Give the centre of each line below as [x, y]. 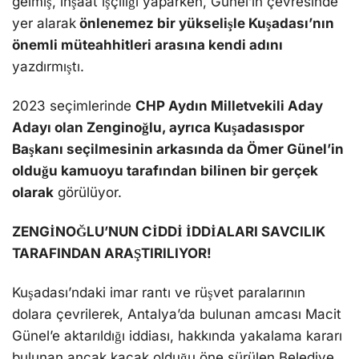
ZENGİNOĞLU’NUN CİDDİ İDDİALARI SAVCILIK [169, 232]
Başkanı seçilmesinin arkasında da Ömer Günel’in [178, 149]
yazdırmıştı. [48, 66]
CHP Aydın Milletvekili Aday [229, 106]
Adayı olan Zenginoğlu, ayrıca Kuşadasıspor [158, 128]
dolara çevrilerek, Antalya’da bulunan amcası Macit [177, 315]
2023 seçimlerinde [74, 106]
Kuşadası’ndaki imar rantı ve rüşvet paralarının [159, 293]
